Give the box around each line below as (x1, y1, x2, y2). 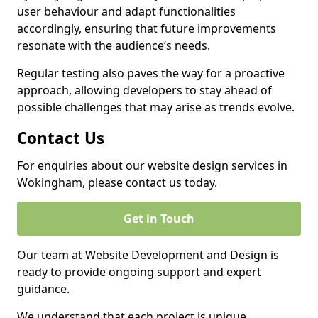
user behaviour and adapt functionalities (17, 4, 236, 19)
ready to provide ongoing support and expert (17, 264, 261, 280)
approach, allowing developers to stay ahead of (17, 82, 272, 98)
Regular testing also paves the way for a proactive (17, 65, 285, 81)
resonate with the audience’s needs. (17, 38, 210, 53)
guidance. (17, 281, 70, 297)
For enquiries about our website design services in (17, 158, 287, 173)
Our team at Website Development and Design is (17, 247, 279, 263)
